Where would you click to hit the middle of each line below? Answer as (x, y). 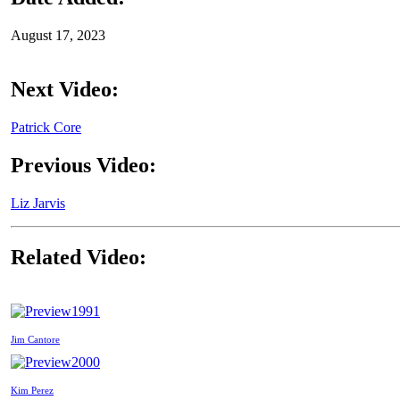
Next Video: (65, 90)
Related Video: (79, 257)
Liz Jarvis (38, 203)
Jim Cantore (35, 339)
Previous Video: (83, 166)
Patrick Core (46, 128)
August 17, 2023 (58, 36)
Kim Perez (32, 390)
